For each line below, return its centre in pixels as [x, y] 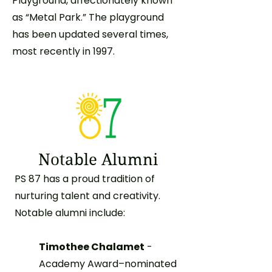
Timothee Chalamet [92, 246]
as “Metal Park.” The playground [88, 17]
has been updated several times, [90, 34]
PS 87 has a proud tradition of [85, 178]
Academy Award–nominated [108, 263]
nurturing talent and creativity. [87, 195]
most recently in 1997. [63, 51]
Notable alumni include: [71, 212]
